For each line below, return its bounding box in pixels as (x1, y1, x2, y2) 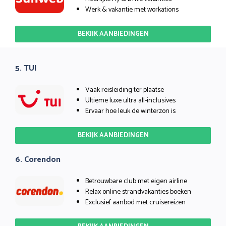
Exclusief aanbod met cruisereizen (85, 196, 186, 208)
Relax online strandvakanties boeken (85, 186, 191, 198)
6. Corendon (15, 152, 61, 166)
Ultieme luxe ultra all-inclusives (85, 94, 176, 106)
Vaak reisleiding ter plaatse (85, 84, 164, 96)
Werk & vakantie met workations (85, 4, 179, 16)
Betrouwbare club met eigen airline (85, 175, 187, 187)
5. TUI (15, 61, 37, 75)
